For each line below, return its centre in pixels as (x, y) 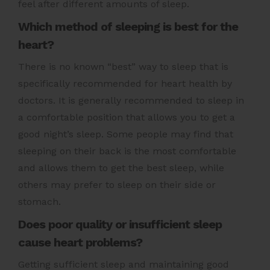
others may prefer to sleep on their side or (117, 185)
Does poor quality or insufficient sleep (120, 224)
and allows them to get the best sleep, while (121, 168)
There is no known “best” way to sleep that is (123, 67)
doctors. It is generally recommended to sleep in (131, 101)
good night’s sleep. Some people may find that (126, 134)
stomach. (39, 202)
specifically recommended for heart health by (125, 84)
